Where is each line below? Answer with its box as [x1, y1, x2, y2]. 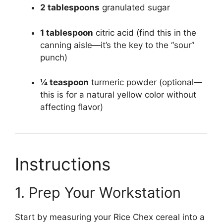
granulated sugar [100, 2, 170, 13]
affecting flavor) [40, 102, 103, 112]
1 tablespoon [40, 27, 93, 38]
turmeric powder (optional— [89, 77, 202, 88]
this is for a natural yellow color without [40, 90, 196, 100]
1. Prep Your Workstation [15, 184, 181, 202]
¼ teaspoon [40, 77, 89, 88]
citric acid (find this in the [93, 27, 196, 38]
